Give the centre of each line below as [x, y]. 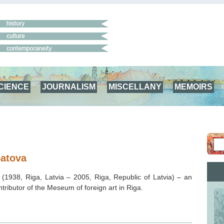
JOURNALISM [69, 86]
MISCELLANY [135, 86]
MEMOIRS [193, 86]
